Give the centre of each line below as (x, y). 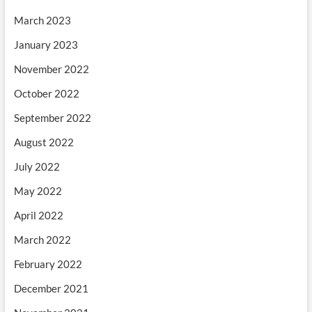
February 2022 (48, 264)
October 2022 (46, 94)
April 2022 (38, 216)
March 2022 (42, 240)
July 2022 (37, 167)
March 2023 (42, 21)
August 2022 (44, 142)
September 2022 (52, 118)
